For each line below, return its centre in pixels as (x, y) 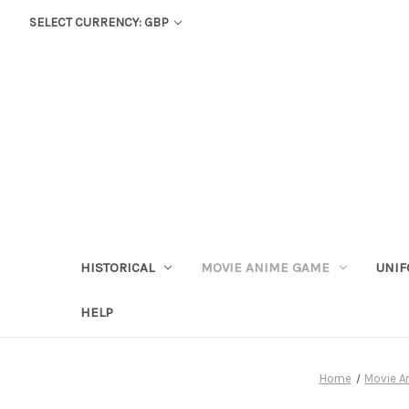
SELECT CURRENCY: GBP (100, 22)
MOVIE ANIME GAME (265, 267)
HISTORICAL (117, 267)
